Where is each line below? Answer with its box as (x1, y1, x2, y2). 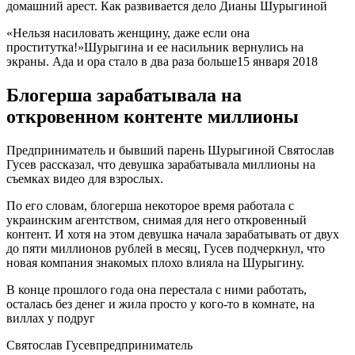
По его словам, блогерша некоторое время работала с (6, 198, 294, 212)
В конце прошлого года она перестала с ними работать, (6, 282, 307, 296)
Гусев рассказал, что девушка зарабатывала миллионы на (6, 157, 315, 171)
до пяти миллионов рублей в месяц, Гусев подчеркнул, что (6, 241, 325, 255)
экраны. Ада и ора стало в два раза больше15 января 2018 (6, 55, 318, 68)
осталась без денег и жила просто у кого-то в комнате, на (6, 296, 315, 311)
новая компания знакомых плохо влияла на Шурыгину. (6, 255, 304, 269)
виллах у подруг (6, 311, 95, 325)
